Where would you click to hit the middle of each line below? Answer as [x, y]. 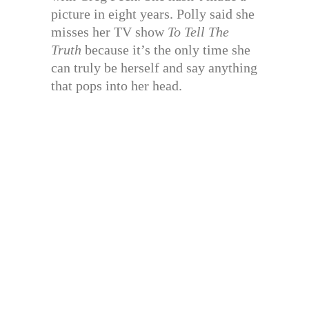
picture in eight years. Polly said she [153, 14]
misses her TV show [109, 32]
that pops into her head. [117, 86]
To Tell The [198, 32]
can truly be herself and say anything [154, 68]
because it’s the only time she [166, 50]
